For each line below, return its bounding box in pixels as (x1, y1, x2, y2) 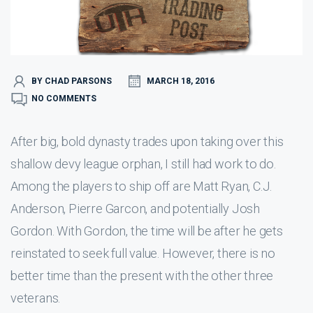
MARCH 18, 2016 (147, 76, 214, 87)
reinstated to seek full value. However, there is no (10, 245, 275, 261)
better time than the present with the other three (10, 268, 274, 283)
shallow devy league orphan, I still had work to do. (10, 156, 276, 171)
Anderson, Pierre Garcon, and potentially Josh (10, 201, 260, 216)
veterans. (10, 290, 61, 305)
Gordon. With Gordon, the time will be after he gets (10, 223, 283, 238)
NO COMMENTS (31, 94, 96, 104)
